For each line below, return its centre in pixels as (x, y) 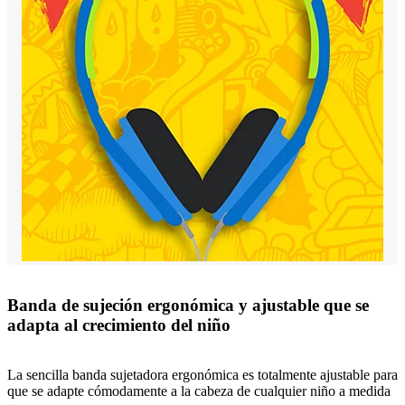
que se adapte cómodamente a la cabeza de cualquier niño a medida (199, 391)
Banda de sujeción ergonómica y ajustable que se (188, 306)
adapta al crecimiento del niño (119, 325)
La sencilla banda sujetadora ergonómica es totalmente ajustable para (202, 374)
